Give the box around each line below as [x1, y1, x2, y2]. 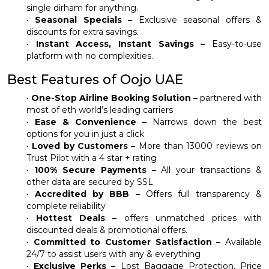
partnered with [198, 92, 262, 103]
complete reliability [26, 200, 106, 211]
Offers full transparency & [139, 188, 262, 199]
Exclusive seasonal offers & [132, 14, 262, 25]
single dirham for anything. [26, 2, 138, 13]
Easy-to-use [205, 38, 262, 49]
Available [220, 236, 262, 247]
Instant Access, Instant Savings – [35, 38, 205, 49]
